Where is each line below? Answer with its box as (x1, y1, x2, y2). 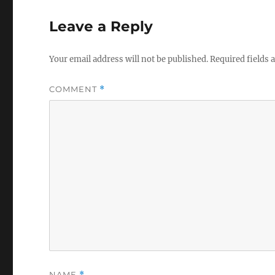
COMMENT (49, 84, 100, 95)
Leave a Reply (49, 18, 153, 36)
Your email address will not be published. (49, 54, 209, 65)
